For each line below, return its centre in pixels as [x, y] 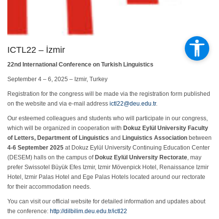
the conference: [29, 211]
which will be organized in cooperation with [65, 128]
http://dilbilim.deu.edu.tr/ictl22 [88, 211]
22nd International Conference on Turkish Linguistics [80, 65]
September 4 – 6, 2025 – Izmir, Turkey [57, 79]
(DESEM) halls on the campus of [51, 157]
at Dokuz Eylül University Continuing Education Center [137, 148]
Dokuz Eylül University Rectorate [141, 157]
